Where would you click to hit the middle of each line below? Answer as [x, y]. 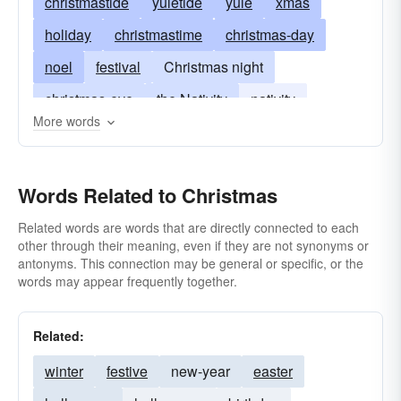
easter [273, 371]
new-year [200, 371]
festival [118, 67]
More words [67, 121]
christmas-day [270, 34]
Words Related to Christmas [148, 195]
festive [127, 371]
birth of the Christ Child [117, 131]
